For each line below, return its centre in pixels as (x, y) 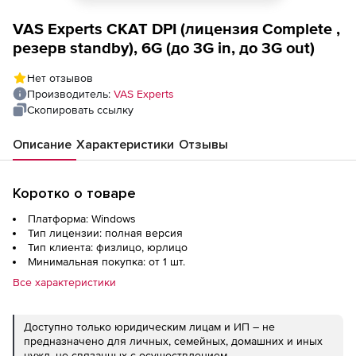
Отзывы (203, 145)
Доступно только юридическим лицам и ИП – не (149, 327)
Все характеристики (64, 282)
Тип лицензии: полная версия (105, 233)
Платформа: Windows (82, 219)
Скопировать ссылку (80, 110)
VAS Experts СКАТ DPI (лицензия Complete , (176, 29)
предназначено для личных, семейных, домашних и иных (173, 341)
